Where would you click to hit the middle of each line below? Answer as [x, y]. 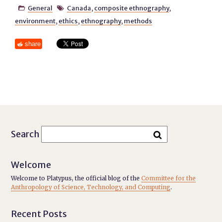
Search [26, 134]
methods [138, 21]
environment [35, 21]
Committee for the [169, 178]
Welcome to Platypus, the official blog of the [76, 178]
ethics [68, 21]
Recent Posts [39, 214]
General [40, 8]
